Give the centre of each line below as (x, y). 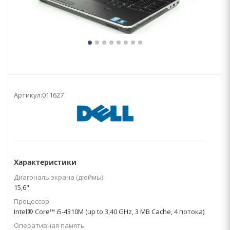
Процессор (32, 201)
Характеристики (45, 162)
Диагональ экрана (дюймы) (59, 177)
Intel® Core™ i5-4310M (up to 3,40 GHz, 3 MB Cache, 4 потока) (109, 212)
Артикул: (28, 95)
